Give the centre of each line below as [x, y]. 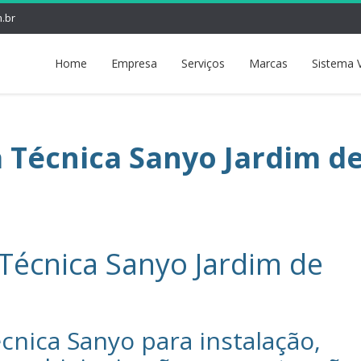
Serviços [203, 63]
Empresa [134, 63]
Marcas [268, 63]
